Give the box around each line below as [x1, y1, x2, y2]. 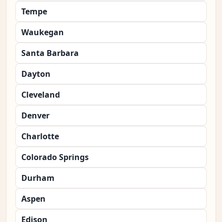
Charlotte [21, 131, 59, 142]
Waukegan [21, 27, 64, 38]
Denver [21, 110, 50, 121]
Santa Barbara [21, 48, 79, 59]
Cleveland [21, 89, 60, 101]
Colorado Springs [21, 152, 89, 163]
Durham [21, 172, 55, 184]
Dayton [21, 68, 51, 80]
